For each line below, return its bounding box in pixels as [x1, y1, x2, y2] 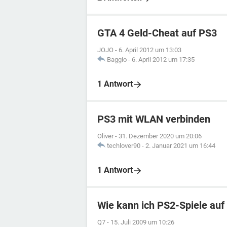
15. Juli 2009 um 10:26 [110, 218, 174, 226]
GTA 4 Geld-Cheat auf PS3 [97, 27, 217, 39]
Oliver [97, 132, 113, 140]
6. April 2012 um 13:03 [119, 46, 181, 54]
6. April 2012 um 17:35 [132, 56, 195, 63]
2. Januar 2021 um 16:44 [145, 142, 215, 149]
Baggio [107, 56, 127, 63]
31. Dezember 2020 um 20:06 [119, 132, 202, 140]
